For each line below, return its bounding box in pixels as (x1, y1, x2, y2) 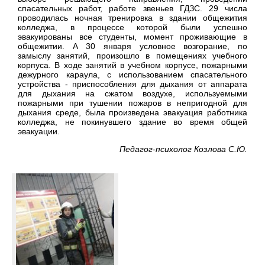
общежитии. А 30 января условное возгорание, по (18, 41, 247, 51)
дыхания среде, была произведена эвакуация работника (18, 108, 247, 118)
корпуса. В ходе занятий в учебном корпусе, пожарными (18, 60, 247, 70)
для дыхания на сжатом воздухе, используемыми (18, 89, 247, 99)
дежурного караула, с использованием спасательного (18, 70, 247, 80)
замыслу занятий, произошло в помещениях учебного (18, 51, 247, 61)
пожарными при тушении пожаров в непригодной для (18, 98, 247, 108)
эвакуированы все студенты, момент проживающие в (18, 32, 247, 42)
